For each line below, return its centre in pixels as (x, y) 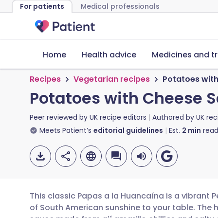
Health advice (109, 55)
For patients (42, 6)
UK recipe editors (118, 117)
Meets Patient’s (65, 130)
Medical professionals (120, 6)
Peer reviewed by (60, 117)
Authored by (174, 117)
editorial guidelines (128, 130)
